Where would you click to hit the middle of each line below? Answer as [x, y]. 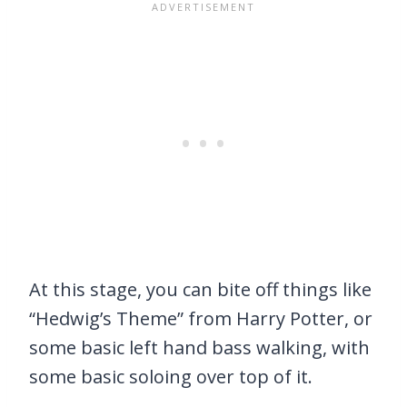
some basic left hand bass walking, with [199, 348]
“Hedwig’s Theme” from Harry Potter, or [201, 319]
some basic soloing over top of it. [171, 377]
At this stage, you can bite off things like [200, 290]
